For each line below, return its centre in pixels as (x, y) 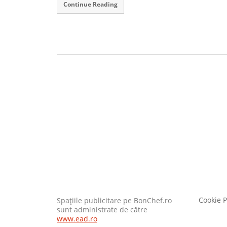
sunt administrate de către (102, 210)
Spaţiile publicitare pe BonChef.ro (114, 201)
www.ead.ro (77, 219)
